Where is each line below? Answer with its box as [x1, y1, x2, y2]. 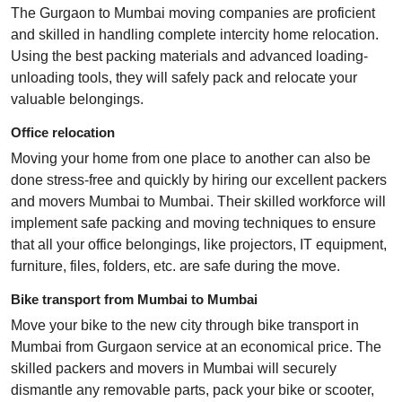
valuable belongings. [11, 92, 144, 108]
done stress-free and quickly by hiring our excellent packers [11, 172, 387, 188]
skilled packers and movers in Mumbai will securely [11, 361, 336, 377]
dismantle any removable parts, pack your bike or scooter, [11, 382, 374, 398]
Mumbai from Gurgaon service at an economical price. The [11, 339, 381, 355]
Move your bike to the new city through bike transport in [11, 318, 359, 334]
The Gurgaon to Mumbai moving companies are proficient [11, 5, 375, 22]
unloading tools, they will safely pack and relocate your [11, 70, 357, 86]
